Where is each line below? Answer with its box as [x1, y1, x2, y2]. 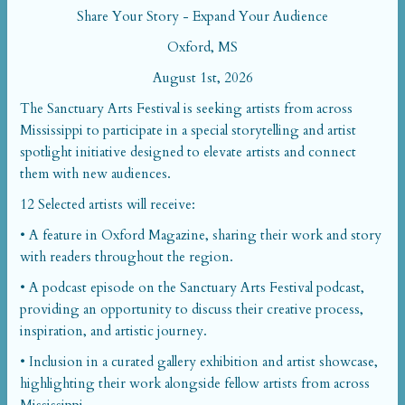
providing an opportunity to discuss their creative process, [20, 300, 363, 318]
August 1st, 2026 [152, 69, 253, 87]
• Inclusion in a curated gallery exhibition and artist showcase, [20, 353, 378, 371]
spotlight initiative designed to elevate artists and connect [20, 143, 356, 161]
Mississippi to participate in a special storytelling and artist [20, 121, 356, 139]
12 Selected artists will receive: [20, 195, 195, 213]
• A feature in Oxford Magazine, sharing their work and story [20, 226, 381, 244]
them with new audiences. [20, 165, 171, 183]
